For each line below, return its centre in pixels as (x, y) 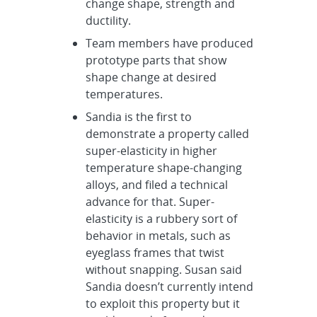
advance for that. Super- (150, 201)
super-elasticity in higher (152, 150)
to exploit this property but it (163, 303)
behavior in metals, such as (158, 235)
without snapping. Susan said (164, 269)
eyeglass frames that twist (155, 252)
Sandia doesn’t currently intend (170, 286)
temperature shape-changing (164, 167)
